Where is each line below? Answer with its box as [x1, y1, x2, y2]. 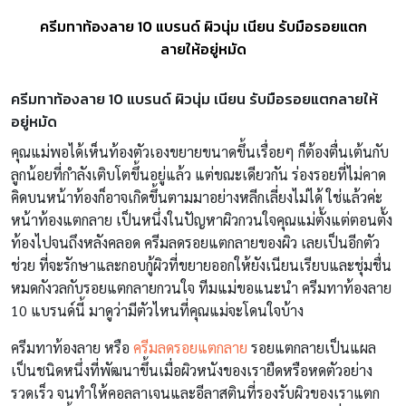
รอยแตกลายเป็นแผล [251, 337, 376, 357]
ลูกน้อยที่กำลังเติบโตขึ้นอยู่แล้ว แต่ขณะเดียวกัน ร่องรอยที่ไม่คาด [11, 164, 386, 184]
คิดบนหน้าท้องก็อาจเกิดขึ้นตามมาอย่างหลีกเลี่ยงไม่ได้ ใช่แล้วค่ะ [11, 187, 382, 207]
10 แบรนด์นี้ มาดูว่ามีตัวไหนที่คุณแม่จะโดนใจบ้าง [11, 300, 307, 320]
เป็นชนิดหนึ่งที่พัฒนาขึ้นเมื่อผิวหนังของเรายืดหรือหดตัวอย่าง [11, 360, 372, 380]
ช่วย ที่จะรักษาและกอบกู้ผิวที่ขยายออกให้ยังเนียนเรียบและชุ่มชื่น [11, 255, 391, 275]
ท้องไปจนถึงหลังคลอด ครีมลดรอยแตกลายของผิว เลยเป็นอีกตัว [11, 232, 380, 252]
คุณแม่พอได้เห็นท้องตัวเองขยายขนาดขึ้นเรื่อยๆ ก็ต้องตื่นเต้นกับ [11, 141, 389, 161]
